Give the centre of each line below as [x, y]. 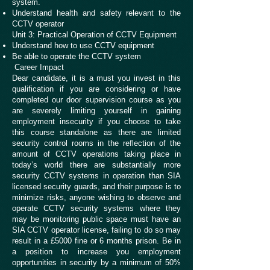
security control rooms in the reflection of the [96, 143]
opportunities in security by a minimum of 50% [96, 262]
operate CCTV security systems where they [96, 208]
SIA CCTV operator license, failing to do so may [96, 230]
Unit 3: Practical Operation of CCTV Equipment [96, 35]
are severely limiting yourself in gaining [96, 111]
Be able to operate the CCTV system [77, 56]
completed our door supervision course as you [96, 100]
